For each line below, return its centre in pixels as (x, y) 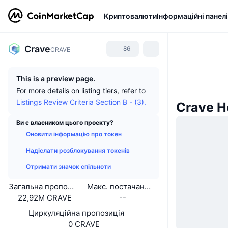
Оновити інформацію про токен (74, 134)
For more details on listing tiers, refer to (81, 90)
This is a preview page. (56, 79)
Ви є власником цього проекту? (65, 122)
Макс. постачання (120, 187)
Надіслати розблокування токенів (78, 150)
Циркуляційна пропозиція (76, 213)
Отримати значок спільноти (68, 167)
